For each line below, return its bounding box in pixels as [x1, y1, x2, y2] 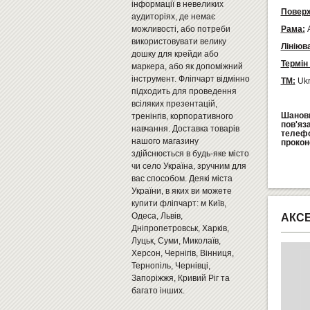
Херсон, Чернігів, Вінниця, [131, 248, 234, 258]
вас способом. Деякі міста [131, 174, 232, 183]
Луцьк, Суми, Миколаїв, [131, 236, 221, 246]
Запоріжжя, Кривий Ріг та [131, 273, 230, 283]
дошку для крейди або [131, 49, 219, 59]
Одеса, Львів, [131, 211, 183, 221]
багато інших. [131, 286, 185, 295]
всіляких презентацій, [131, 99, 217, 109]
